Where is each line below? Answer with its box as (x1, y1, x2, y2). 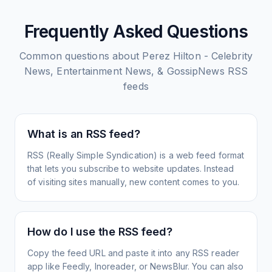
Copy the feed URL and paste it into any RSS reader (27, 248, 240, 258)
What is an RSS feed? (27, 127, 140, 140)
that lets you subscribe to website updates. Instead (27, 163, 234, 174)
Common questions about (19, 50, 143, 62)
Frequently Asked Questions (24, 21, 248, 42)
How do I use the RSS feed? (27, 225, 172, 238)
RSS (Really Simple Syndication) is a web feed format (27, 150, 245, 160)
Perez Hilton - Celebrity (142, 50, 253, 62)
